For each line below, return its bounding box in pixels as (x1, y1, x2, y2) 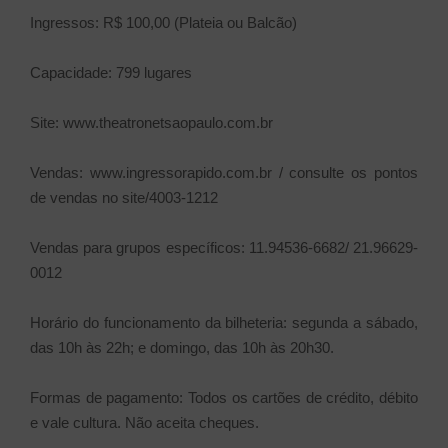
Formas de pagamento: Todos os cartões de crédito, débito (30, 389, 418, 407)
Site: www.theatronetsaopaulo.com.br (30, 114, 273, 132)
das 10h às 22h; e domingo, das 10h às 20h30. (30, 339, 334, 357)
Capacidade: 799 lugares (30, 64, 192, 82)
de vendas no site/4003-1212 (30, 189, 218, 207)
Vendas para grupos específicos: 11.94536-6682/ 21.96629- (30, 239, 418, 257)
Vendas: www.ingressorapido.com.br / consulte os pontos (30, 164, 418, 182)
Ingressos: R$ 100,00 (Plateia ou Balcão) (30, 14, 297, 32)
